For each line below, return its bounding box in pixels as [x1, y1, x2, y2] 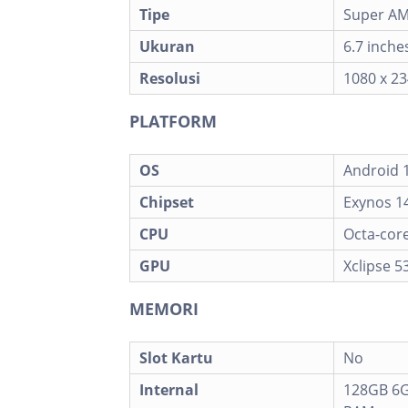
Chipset [139, 191, 194, 212]
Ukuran [139, 36, 195, 56]
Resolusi [139, 67, 200, 88]
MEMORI [129, 297, 199, 320]
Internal [139, 379, 199, 400]
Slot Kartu [139, 347, 213, 368]
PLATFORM [129, 109, 217, 132]
